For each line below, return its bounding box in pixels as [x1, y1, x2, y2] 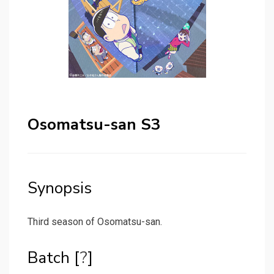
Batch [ [28, 247, 80, 269]
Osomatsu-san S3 [28, 114, 161, 136]
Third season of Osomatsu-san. [28, 216, 162, 228]
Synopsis [28, 177, 92, 199]
